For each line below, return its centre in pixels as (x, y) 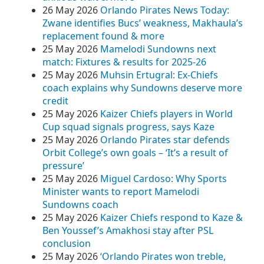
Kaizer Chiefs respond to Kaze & (171, 217)
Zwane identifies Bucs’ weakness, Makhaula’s (143, 23)
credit (55, 101)
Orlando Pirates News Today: (165, 10)
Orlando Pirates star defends (165, 140)
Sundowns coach (80, 204)
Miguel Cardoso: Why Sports (164, 179)
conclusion (67, 243)
